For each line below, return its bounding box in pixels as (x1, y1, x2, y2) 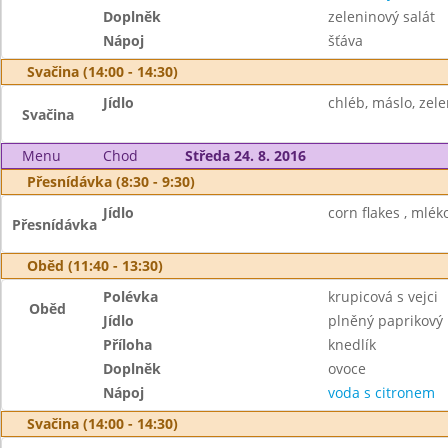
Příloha (103, 335, 153, 354)
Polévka (103, 287, 159, 306)
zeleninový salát (327, 7, 435, 26)
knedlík (327, 335, 376, 354)
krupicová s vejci (327, 287, 438, 306)
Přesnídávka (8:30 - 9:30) (27, 172, 195, 191)
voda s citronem (327, 383, 435, 402)
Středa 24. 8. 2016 (184, 146, 306, 165)
